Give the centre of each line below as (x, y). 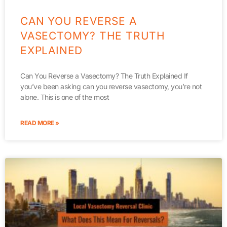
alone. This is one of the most (65, 97)
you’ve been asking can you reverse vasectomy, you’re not (111, 86)
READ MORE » (40, 123)
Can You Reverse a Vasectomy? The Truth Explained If (104, 75)
